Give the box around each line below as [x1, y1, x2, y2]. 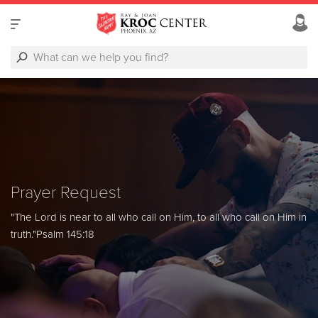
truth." [11, 228, 36, 241]
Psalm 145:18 [36, 228, 94, 241]
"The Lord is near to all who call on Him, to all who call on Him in [11, 211, 307, 224]
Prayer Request [11, 182, 121, 204]
